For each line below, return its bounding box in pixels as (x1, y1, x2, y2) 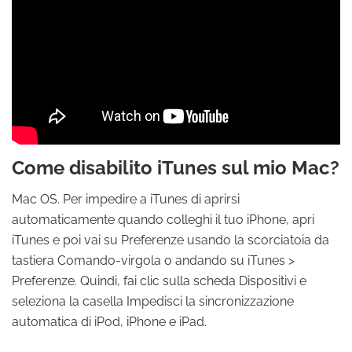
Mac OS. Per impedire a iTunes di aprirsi (12, 192, 240, 207)
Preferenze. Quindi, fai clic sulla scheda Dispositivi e (12, 273, 306, 288)
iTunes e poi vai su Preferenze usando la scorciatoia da (12, 233, 329, 247)
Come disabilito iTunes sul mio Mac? (12, 156, 339, 179)
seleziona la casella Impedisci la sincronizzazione (12, 294, 294, 309)
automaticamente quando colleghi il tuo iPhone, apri (12, 212, 314, 227)
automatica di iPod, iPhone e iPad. (12, 314, 207, 329)
